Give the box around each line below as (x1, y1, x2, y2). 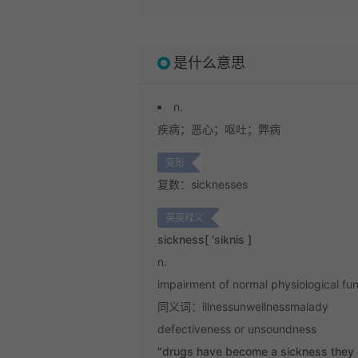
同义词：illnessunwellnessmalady (157, 300, 328, 313)
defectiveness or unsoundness (157, 322, 316, 336)
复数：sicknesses (157, 177, 248, 191)
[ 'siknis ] (205, 233, 252, 246)
